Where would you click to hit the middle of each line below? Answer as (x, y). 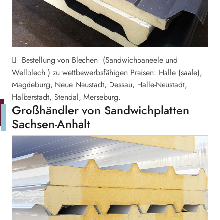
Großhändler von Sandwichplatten (100, 110)
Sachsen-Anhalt (51, 124)
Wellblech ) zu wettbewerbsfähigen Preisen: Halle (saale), (107, 72)
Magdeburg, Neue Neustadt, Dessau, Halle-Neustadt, (99, 85)
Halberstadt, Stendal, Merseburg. (66, 97)
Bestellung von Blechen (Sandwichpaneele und (97, 60)
